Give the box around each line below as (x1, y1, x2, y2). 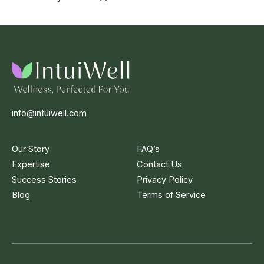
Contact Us (136, 159, 182, 170)
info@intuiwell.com (12, 108, 87, 118)
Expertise (12, 159, 50, 170)
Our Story (12, 144, 49, 154)
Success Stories (12, 174, 77, 185)
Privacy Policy (136, 174, 193, 185)
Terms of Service (136, 190, 206, 200)
